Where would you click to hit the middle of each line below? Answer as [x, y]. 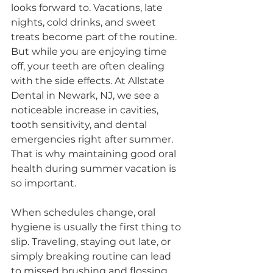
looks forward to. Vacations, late [88, 8]
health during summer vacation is [95, 168]
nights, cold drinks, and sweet [85, 22]
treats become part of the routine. [95, 37]
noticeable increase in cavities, [86, 110]
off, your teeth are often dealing [89, 66]
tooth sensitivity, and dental [80, 125]
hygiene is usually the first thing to [97, 227]
